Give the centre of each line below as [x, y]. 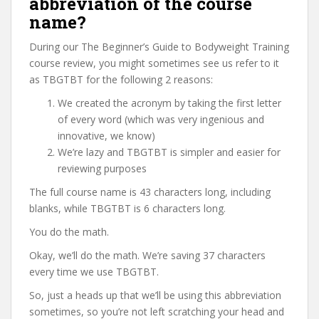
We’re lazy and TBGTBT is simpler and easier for [169, 152]
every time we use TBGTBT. [94, 272]
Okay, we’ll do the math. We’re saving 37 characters [147, 255]
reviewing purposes [102, 168]
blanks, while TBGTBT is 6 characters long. [127, 208]
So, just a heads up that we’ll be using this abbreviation [155, 295]
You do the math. [69, 232]
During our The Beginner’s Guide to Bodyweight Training [159, 47]
